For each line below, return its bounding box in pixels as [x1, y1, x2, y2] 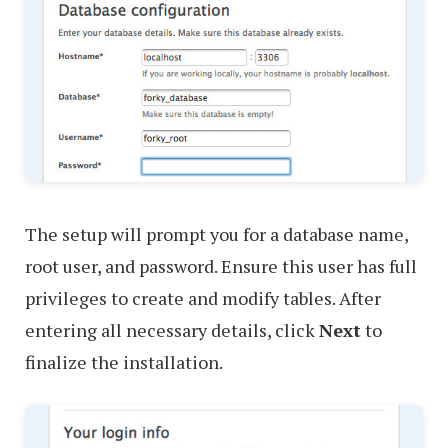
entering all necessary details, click [25, 318, 319, 343]
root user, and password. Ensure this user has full [25, 254, 417, 279]
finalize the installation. [25, 350, 223, 375]
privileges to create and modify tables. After [25, 286, 381, 311]
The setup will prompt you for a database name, [25, 222, 408, 247]
